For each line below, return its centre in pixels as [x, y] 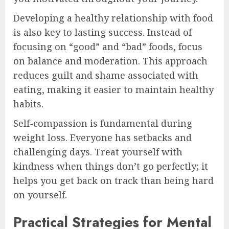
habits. [28, 104]
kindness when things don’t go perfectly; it [111, 166]
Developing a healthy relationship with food [113, 18]
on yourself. [40, 194]
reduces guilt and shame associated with [106, 75]
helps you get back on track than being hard [113, 180]
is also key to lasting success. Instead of [102, 32]
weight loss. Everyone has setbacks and [102, 137]
